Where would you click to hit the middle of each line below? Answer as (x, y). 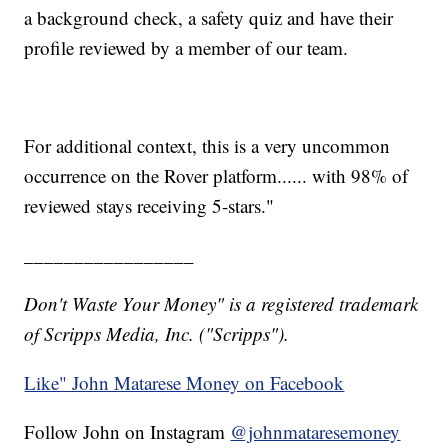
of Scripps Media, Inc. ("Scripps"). (157, 333)
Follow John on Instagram (127, 431)
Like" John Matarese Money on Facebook (184, 382)
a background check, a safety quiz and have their (209, 17)
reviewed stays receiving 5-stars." (149, 205)
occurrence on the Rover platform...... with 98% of (216, 175)
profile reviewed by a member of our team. (186, 47)
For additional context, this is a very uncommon (207, 145)
